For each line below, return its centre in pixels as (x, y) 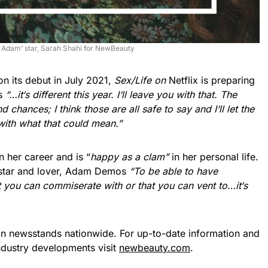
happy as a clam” (130, 157)
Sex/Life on (141, 80)
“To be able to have (173, 171)
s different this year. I (72, 95)
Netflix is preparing (212, 80)
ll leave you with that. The (179, 95)
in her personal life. (214, 157)
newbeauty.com (155, 248)
